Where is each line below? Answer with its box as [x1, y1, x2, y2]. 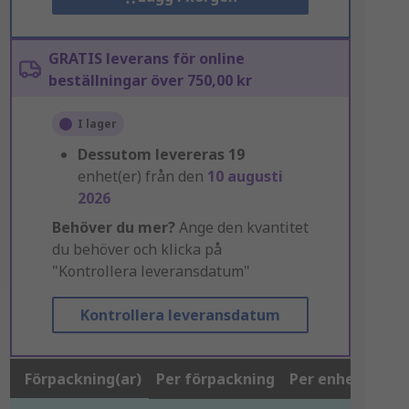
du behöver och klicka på [51, 239, 222, 259]
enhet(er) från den [77, 166, 207, 186]
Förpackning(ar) [24, 369, 142, 389]
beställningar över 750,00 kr [47, 70, 252, 90]
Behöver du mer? [51, 217, 175, 237]
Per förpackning [155, 369, 275, 389]
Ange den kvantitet [174, 217, 309, 237]
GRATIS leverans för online [47, 48, 245, 68]
